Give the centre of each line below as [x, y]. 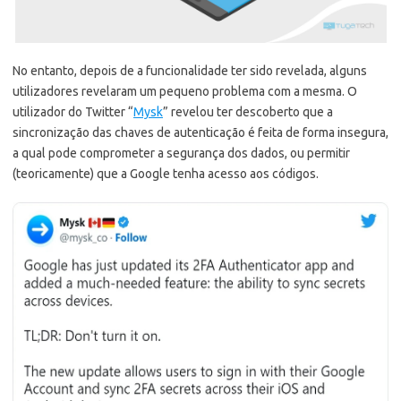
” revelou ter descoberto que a [248, 112]
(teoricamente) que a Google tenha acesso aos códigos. [166, 174]
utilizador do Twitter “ [73, 112]
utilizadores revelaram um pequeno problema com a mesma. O [185, 92]
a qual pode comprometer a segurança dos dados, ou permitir [181, 154]
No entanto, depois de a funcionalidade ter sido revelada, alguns [190, 71]
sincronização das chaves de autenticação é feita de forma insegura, [200, 133]
